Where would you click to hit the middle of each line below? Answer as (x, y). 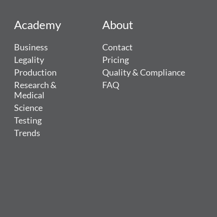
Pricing (116, 60)
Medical (29, 95)
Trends (27, 133)
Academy (37, 24)
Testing (28, 120)
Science (28, 108)
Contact (118, 47)
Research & (35, 85)
